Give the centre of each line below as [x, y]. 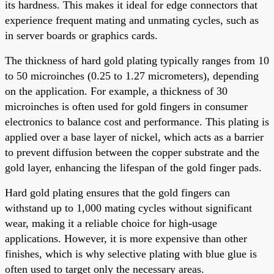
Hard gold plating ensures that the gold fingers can [117, 192]
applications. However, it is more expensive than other [126, 238]
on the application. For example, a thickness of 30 [116, 91]
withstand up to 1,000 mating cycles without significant [128, 208]
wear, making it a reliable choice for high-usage [111, 223]
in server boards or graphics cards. [81, 35]
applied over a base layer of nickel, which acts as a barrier [134, 137]
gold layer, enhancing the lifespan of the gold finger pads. [133, 167]
